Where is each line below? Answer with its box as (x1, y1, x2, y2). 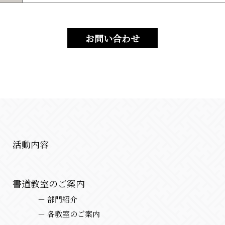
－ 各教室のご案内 (38, 208, 100, 219)
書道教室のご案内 (13, 177, 85, 190)
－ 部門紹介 (38, 194, 77, 204)
